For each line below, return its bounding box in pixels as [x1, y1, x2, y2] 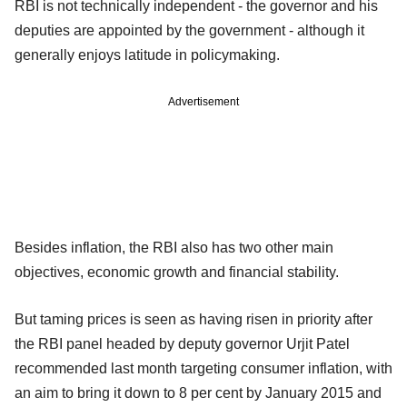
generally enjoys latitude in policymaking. [15, 46, 280, 63]
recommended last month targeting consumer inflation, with [15, 360, 392, 376]
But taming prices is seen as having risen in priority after [15, 311, 372, 327]
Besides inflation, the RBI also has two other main [15, 239, 333, 255]
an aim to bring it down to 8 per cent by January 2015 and [15, 384, 382, 401]
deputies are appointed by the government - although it [15, 22, 364, 38]
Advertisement [168, 94, 239, 108]
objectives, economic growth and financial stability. [15, 263, 339, 280]
